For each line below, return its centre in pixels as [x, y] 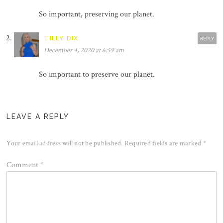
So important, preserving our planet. [97, 14]
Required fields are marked [164, 143]
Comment [24, 165]
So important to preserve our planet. [97, 74]
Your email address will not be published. [65, 143]
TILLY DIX [61, 38]
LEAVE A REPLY [38, 116]
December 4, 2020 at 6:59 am [84, 50]
